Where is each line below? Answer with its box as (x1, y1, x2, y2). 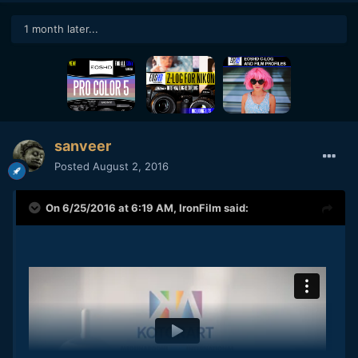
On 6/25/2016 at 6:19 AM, (46, 201, 179, 214)
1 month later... (24, 22, 98, 36)
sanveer (54, 137, 111, 154)
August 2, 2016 (93, 159, 169, 173)
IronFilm (179, 201, 221, 214)
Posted (54, 159, 93, 173)
